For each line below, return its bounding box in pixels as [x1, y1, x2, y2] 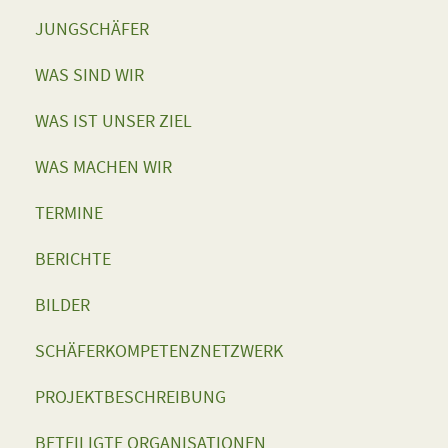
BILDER [35, 294, 90, 316]
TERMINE [35, 202, 103, 224]
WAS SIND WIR [35, 64, 144, 86]
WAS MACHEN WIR [35, 156, 172, 178]
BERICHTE [35, 248, 111, 270]
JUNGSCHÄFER [35, 18, 149, 40]
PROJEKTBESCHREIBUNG [35, 386, 226, 408]
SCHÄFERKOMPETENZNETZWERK [35, 340, 283, 362]
